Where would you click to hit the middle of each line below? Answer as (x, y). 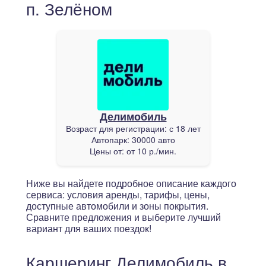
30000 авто (153, 140)
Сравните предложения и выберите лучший (123, 217)
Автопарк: (111, 140)
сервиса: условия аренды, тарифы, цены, (118, 194)
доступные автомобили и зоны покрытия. (117, 206)
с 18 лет (185, 128)
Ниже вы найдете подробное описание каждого (131, 183)
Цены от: (108, 151)
